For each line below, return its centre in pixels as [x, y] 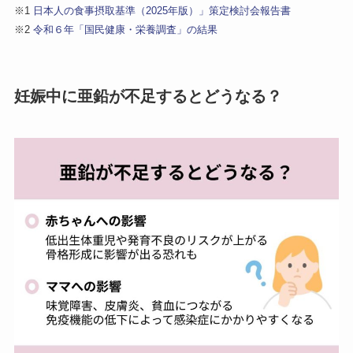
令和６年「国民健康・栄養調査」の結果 [125, 29]
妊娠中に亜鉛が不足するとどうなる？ [148, 96]
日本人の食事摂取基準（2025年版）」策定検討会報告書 [162, 10]
